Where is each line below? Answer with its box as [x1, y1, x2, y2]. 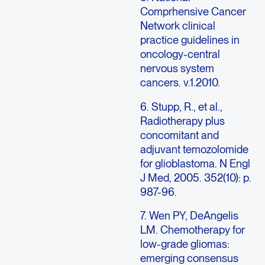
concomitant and [140, 128, 219, 141]
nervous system [140, 62, 214, 75]
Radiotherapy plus [140, 114, 225, 127]
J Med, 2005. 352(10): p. [140, 170, 251, 184]
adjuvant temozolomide [140, 142, 248, 156]
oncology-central [140, 47, 220, 61]
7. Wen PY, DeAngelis [140, 208, 238, 222]
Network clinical [140, 19, 215, 33]
